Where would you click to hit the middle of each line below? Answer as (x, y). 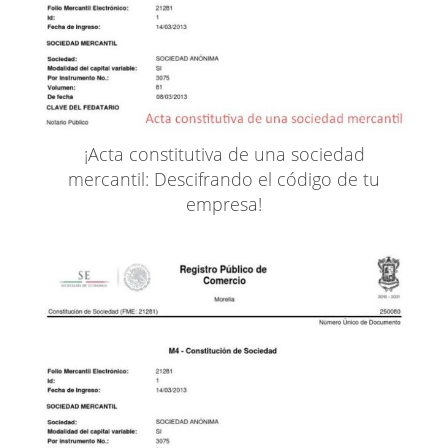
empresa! (224, 203)
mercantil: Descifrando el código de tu (224, 178)
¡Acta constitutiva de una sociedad (224, 153)
